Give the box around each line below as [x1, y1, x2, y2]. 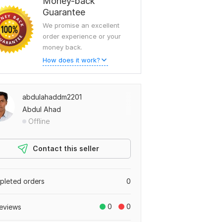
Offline [28, 117, 50, 125]
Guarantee [43, 7, 85, 17]
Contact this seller [33, 144, 99, 153]
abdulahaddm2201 [22, 93, 82, 101]
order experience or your [43, 32, 121, 40]
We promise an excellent [43, 21, 119, 29]
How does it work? [43, 56, 100, 64]
